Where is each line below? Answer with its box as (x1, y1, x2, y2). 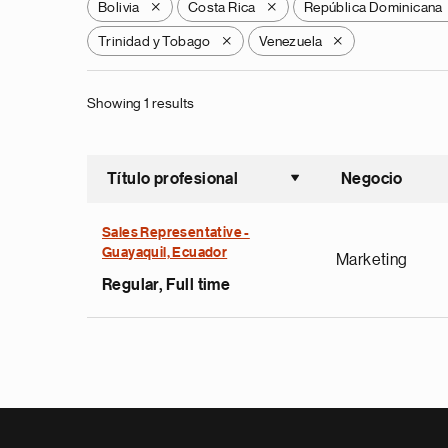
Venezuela (258, 34, 323, 48)
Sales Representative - (102, 226, 250, 240)
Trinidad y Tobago (98, 34, 211, 48)
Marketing (336, 252, 408, 268)
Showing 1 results (87, 96, 195, 110)
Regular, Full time (102, 277, 231, 293)
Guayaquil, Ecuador (102, 246, 228, 260)
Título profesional (107, 171, 239, 187)
